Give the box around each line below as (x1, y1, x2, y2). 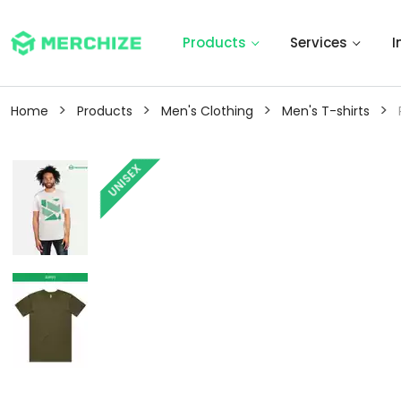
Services (290, 33, 348, 52)
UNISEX (105, 160, 144, 200)
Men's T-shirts (282, 102, 370, 120)
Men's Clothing (161, 102, 253, 120)
